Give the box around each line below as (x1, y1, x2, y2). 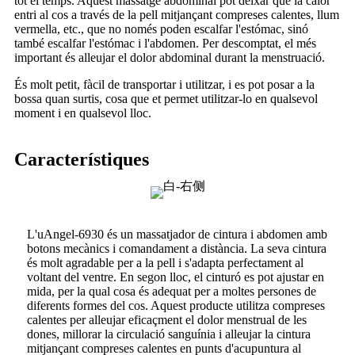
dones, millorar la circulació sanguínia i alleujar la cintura (27, 327, 311, 342)
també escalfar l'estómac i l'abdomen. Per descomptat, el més (14, 36, 316, 51)
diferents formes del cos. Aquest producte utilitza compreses (27, 299, 325, 313)
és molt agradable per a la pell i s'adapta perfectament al (27, 256, 303, 270)
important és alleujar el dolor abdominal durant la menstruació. (14, 51, 325, 65)
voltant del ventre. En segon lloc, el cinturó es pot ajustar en (27, 270, 324, 284)
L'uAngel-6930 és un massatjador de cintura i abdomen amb (27, 227, 327, 242)
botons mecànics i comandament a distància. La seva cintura (27, 242, 326, 256)
